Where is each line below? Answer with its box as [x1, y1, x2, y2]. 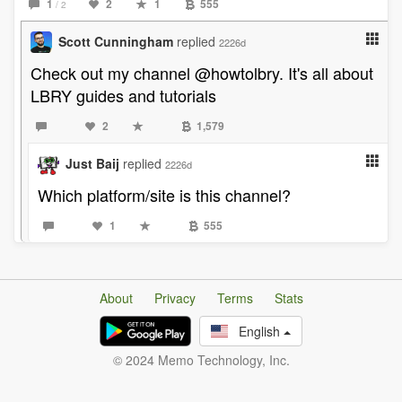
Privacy [153, 289, 196, 307]
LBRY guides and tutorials [31, 83, 216, 107]
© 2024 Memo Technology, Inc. [112, 351, 290, 369]
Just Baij [66, 154, 119, 172]
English [227, 322, 284, 340]
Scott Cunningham [58, 32, 173, 50]
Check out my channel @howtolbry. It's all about [31, 61, 373, 84]
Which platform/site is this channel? [38, 183, 291, 206]
